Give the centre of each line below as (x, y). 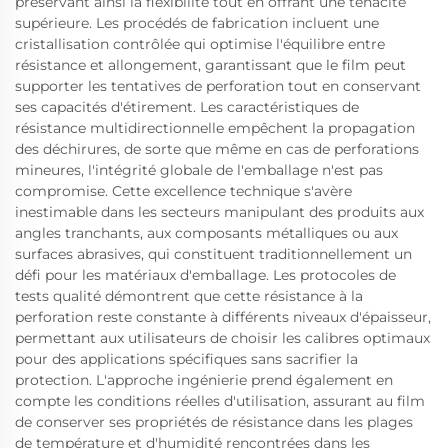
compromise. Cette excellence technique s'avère (183, 190)
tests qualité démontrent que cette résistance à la (189, 295)
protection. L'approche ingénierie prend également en (204, 379)
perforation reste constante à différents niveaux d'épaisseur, (223, 316)
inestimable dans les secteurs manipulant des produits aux (219, 211)
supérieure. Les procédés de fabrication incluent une (197, 22)
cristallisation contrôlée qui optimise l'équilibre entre (200, 43)
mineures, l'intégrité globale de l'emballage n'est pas (199, 169)
